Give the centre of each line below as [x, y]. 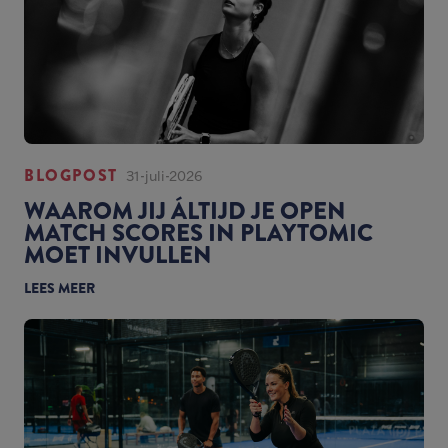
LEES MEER [59, 287]
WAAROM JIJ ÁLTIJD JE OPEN [185, 210]
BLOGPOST [71, 176]
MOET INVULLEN [118, 254]
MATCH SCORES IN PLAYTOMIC [198, 232]
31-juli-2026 [163, 175]
